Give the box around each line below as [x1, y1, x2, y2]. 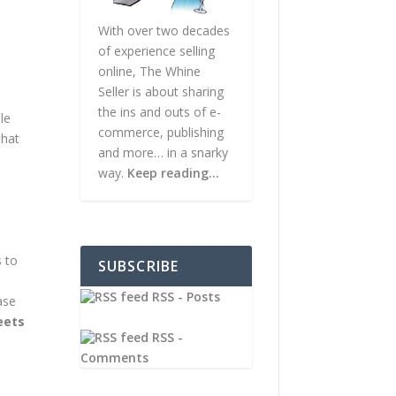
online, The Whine [97, 63, 201, 80]
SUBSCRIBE [97, 256, 179, 277]
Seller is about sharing [97, 83, 224, 101]
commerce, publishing [97, 124, 224, 141]
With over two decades [97, 22, 230, 40]
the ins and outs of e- [97, 103, 221, 121]
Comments [80, 348, 148, 366]
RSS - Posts [148, 288, 220, 306]
